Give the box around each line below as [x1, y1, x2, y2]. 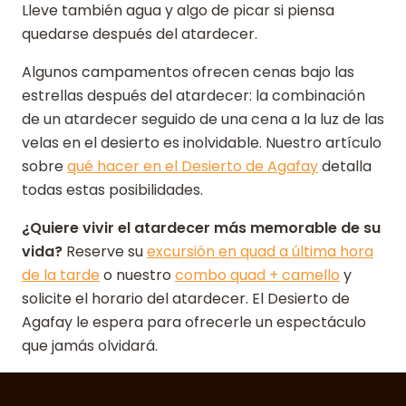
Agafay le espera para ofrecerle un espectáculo [22, 312, 366, 333]
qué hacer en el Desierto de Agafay [67, 156, 318, 177]
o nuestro [100, 265, 175, 285]
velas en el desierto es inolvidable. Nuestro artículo [22, 132, 382, 153]
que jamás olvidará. [22, 335, 158, 356]
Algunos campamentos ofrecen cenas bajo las [22, 62, 354, 82]
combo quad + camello [175, 265, 340, 285]
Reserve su [63, 241, 147, 262]
